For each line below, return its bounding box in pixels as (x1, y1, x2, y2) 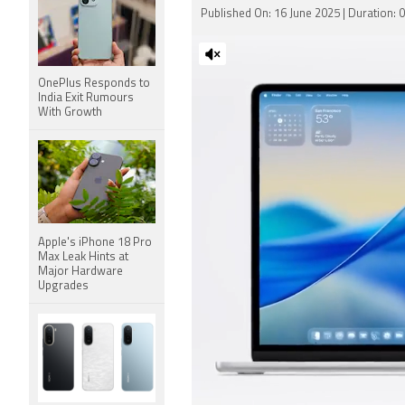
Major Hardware (38, 266, 123, 278)
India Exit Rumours (38, 92, 134, 104)
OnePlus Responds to (38, 78, 150, 89)
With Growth (38, 107, 102, 118)
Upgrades (38, 280, 89, 292)
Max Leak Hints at (38, 251, 128, 263)
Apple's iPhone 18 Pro (38, 237, 152, 249)
